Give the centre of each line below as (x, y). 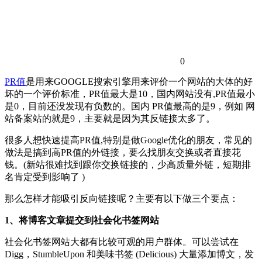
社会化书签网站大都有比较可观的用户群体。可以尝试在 (122, 242)
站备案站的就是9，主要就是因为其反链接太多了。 (110, 118)
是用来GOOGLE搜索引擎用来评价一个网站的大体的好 (139, 81)
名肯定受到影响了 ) (45, 177)
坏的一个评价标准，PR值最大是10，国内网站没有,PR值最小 (130, 94)
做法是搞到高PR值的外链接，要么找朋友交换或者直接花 (123, 152)
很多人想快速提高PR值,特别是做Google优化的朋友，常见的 (128, 140)
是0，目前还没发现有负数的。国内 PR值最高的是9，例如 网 (130, 106)
